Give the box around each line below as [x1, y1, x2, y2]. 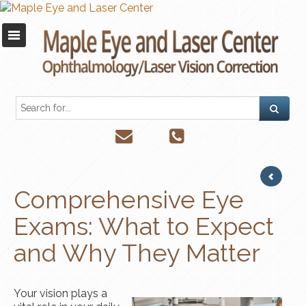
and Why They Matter [14, 238, 260, 268]
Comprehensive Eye [14, 185, 244, 214]
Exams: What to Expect [14, 212, 274, 241]
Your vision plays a [14, 287, 107, 301]
